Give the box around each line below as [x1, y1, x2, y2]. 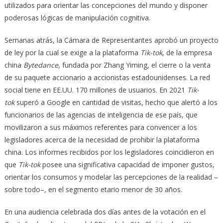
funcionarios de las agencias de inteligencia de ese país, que [4, 110, 198, 119]
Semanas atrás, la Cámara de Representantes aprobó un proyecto [4, 35, 219, 45]
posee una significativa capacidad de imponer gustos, [40, 159, 215, 169]
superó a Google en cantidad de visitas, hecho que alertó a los [14, 97, 218, 107]
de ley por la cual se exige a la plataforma [4, 47, 140, 57]
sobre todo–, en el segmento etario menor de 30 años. [4, 184, 182, 194]
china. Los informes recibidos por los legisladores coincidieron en [4, 147, 214, 157]
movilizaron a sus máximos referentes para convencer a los [4, 122, 197, 132]
